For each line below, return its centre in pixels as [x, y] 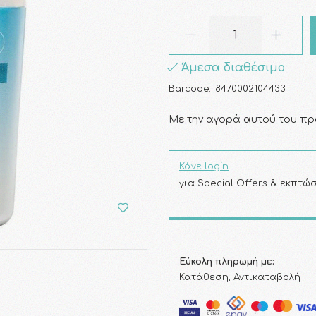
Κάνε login [204, 166]
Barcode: [190, 89]
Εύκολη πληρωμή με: [227, 262]
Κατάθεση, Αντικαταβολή [240, 277]
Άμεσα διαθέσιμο [231, 68]
